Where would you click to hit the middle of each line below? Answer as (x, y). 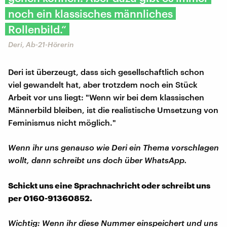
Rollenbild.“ (37, 29)
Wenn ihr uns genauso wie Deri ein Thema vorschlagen (113, 147)
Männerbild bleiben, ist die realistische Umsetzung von (113, 109)
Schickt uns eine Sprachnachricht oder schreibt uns (109, 185)
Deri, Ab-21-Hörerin (41, 44)
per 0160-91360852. (50, 198)
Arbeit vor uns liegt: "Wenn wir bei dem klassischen (106, 97)
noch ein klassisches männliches (90, 13)
